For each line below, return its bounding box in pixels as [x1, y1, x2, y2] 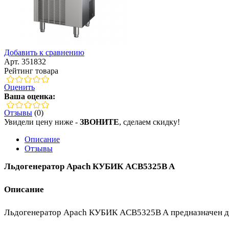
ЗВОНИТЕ [80, 117, 119, 126]
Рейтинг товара [4, 66, 58, 75]
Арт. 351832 [4, 57, 46, 66]
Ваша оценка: [4, 91, 55, 101]
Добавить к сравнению [4, 48, 84, 57]
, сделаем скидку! [119, 117, 180, 126]
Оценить [4, 82, 35, 91]
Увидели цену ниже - [4, 117, 80, 126]
